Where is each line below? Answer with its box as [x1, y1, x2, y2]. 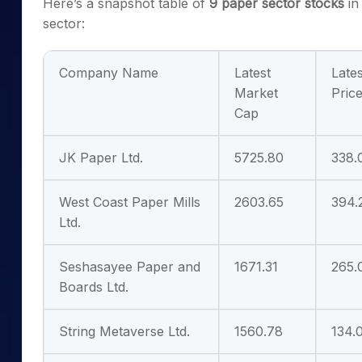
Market [234, 85, 278, 101]
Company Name [59, 65, 158, 81]
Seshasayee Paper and [59, 259, 200, 275]
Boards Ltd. [59, 279, 128, 295]
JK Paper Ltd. [59, 149, 143, 166]
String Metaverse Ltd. [59, 323, 190, 339]
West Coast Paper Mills [59, 194, 200, 210]
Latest [234, 65, 271, 81]
